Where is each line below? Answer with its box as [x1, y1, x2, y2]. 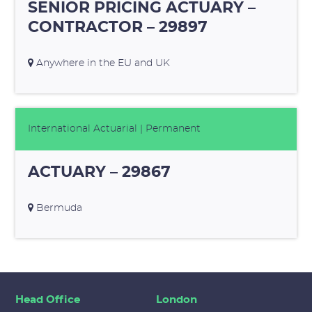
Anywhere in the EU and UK [33, 58, 170, 68]
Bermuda [33, 203, 82, 214]
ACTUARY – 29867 [27, 164, 171, 180]
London [156, 295, 197, 306]
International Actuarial [27, 124, 137, 134]
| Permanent [136, 124, 201, 134]
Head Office [15, 295, 81, 306]
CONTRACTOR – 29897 [27, 19, 208, 35]
